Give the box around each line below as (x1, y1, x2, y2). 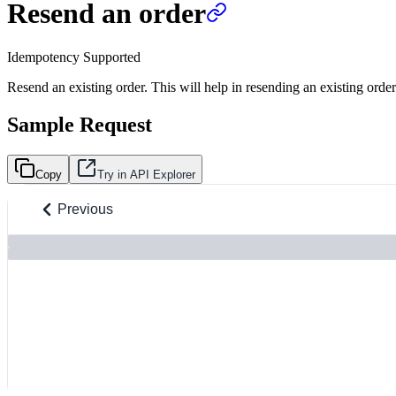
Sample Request (7, 112, 152, 136)
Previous (57, 201, 113, 217)
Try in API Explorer (97, 167, 195, 181)
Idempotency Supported (7, 49, 141, 65)
